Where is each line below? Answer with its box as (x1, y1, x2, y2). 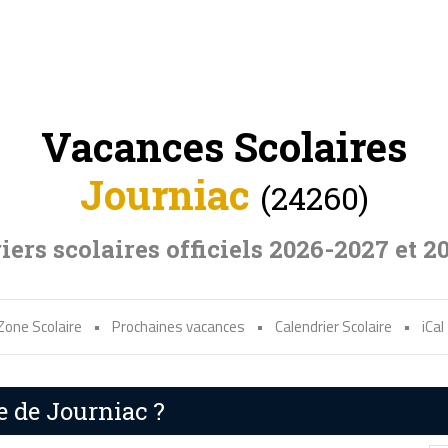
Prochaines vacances (112, 315, 245, 339)
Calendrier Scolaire (275, 315, 392, 339)
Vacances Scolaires (41, 120, 407, 174)
